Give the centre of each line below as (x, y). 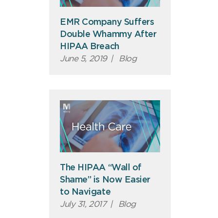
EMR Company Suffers (107, 22)
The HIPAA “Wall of (101, 168)
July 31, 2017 (83, 204)
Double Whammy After (108, 34)
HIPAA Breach (90, 46)
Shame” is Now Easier (105, 180)
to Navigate (85, 192)
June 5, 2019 (83, 58)
